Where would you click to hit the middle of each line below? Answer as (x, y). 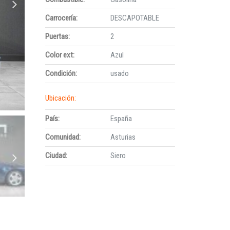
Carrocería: (62, 18)
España (121, 119)
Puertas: (58, 36)
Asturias (123, 137)
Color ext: (60, 55)
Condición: (61, 73)
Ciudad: (56, 156)
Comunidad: (63, 137)
